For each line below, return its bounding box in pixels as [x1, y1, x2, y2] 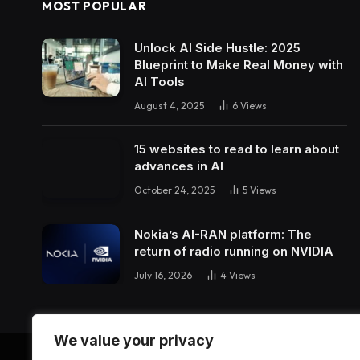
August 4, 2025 [134, 99, 204, 112]
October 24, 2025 [134, 183, 215, 196]
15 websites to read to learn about [134, 141, 339, 157]
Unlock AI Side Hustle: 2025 [134, 39, 301, 55]
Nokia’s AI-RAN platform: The [134, 227, 312, 243]
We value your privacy [54, 332, 214, 349]
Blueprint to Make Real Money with [134, 56, 343, 72]
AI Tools [134, 73, 185, 89]
